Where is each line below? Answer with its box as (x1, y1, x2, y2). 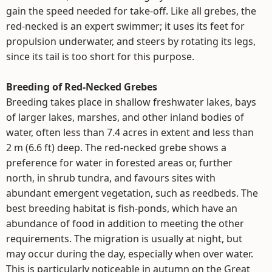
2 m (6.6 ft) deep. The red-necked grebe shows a (6, 141, 226, 154)
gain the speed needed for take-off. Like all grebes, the (6, 4, 256, 18)
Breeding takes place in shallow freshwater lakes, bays (6, 95, 256, 109)
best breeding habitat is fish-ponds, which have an (6, 202, 237, 215)
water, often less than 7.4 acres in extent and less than (6, 126, 254, 139)
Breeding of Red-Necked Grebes (6, 80, 157, 93)
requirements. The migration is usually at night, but (6, 232, 242, 245)
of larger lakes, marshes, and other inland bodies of (6, 110, 244, 124)
